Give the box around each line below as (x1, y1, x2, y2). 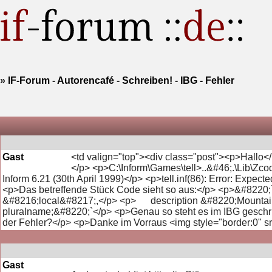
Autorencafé (57, 75, 114, 86)
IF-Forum (8, 75, 50, 86)
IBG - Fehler (180, 75, 234, 86)
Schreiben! (122, 75, 172, 86)
